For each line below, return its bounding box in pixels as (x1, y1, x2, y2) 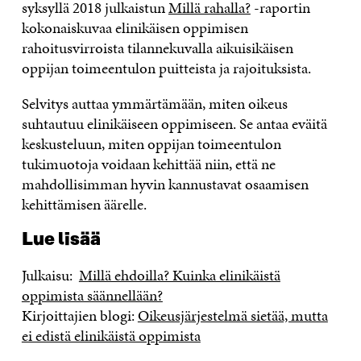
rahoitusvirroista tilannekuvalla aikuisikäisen (21, 36, 293, 59)
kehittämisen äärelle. (21, 193, 147, 215)
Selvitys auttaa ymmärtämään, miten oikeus (21, 92, 288, 114)
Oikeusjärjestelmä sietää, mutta (137, 304, 328, 326)
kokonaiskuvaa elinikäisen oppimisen (21, 16, 248, 39)
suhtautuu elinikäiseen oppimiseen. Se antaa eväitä (21, 112, 327, 135)
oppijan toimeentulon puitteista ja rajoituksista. (21, 56, 311, 79)
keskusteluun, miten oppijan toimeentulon (21, 132, 281, 155)
